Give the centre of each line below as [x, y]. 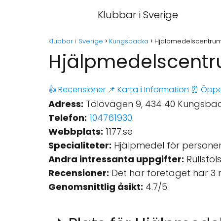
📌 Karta [123, 90]
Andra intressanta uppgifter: [116, 159]
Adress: [66, 104]
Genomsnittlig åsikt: [96, 187]
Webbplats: [76, 131]
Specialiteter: [80, 145]
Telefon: [68, 118]
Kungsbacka [129, 41]
